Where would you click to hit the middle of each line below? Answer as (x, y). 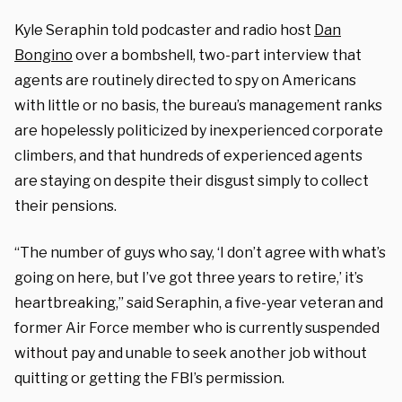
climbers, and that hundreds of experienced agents (188, 155)
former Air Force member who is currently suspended (197, 328)
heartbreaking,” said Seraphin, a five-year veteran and (199, 302)
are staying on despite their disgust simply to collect (192, 180)
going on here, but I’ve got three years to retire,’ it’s (189, 277)
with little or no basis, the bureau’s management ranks (198, 105)
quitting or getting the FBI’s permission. (149, 378)
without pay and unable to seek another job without (191, 353)
